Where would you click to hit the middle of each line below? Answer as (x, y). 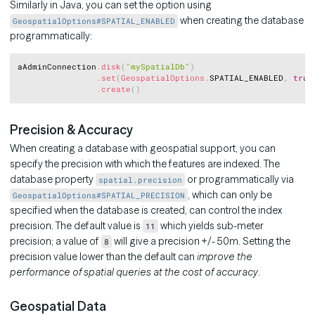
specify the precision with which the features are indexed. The (145, 164)
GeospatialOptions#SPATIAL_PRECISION (99, 195)
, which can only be (230, 195)
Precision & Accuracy (71, 129)
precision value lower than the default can (103, 257)
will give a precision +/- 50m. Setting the (201, 242)
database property (53, 180)
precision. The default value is (76, 226)
